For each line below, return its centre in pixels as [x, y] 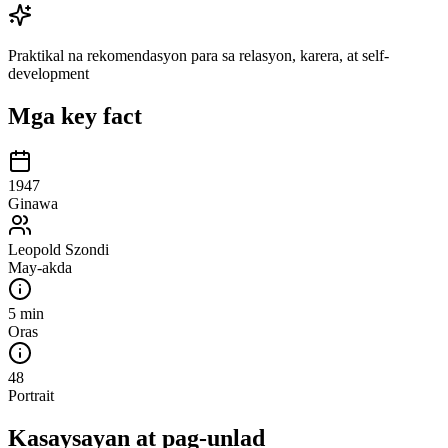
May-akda [40, 268]
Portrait [31, 396]
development [48, 73]
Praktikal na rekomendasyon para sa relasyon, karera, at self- [198, 55]
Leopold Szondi [58, 250]
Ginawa [33, 204]
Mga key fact [75, 115]
